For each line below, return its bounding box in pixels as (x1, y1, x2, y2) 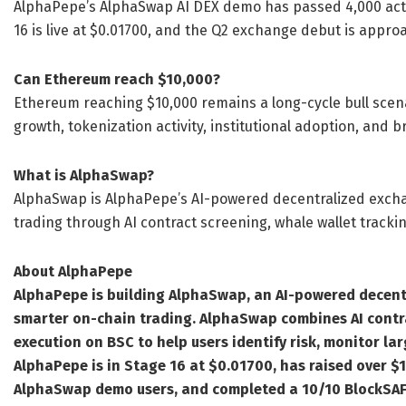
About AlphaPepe (14, 263, 132, 280)
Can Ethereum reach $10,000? (14, 71, 220, 88)
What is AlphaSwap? (14, 167, 154, 184)
